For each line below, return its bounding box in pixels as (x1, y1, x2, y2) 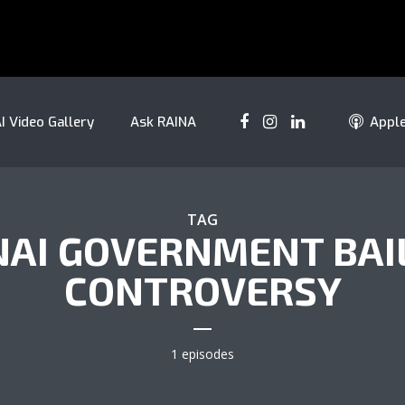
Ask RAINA (130, 113, 196, 131)
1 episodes (171, 345, 234, 363)
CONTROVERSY (63, 266, 342, 314)
